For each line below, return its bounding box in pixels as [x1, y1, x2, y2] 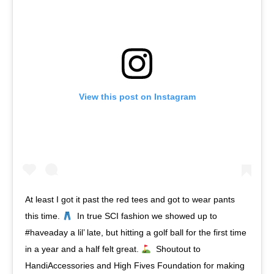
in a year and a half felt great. [25, 244, 141, 254]
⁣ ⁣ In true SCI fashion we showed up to [72, 211, 217, 221]
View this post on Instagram [78, 92, 196, 102]
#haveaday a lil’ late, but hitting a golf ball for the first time [25, 228, 246, 238]
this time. [25, 211, 62, 221]
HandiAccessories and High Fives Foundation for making [25, 261, 245, 271]
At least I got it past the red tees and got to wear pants [25, 194, 235, 205]
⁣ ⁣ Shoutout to [150, 244, 201, 254]
